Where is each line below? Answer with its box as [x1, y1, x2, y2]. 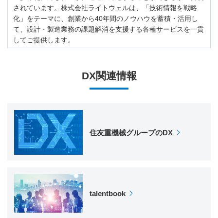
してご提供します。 [13, 36, 75, 44]
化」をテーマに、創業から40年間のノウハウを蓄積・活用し [13, 14, 199, 22]
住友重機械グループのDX [90, 128, 173, 137]
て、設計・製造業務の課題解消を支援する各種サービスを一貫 [13, 25, 204, 33]
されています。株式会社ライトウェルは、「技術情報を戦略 [13, 3, 198, 12]
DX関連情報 [81, 70, 137, 82]
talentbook [90, 189, 126, 198]
